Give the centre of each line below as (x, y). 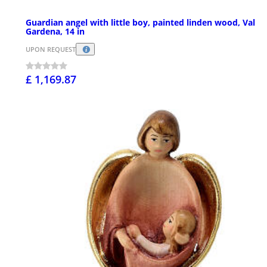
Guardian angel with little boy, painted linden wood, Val (140, 23)
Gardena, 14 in (55, 32)
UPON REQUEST (51, 49)
